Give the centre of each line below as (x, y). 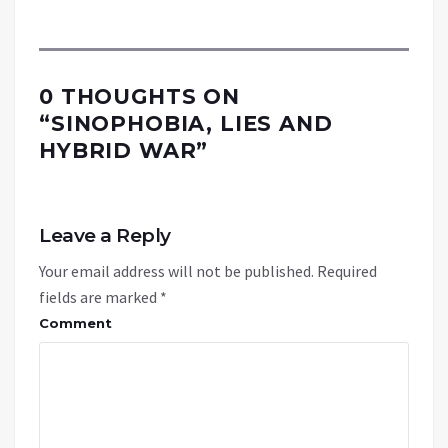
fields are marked (99, 296)
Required (347, 270)
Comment (75, 322)
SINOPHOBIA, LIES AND (191, 123)
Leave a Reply (105, 235)
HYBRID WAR (118, 150)
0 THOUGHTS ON (139, 96)
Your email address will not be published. (176, 270)
